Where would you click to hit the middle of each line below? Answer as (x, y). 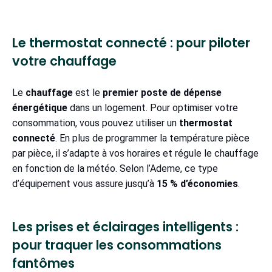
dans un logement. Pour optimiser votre (153, 108)
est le (88, 93)
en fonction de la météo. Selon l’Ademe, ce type (115, 169)
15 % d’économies (197, 184)
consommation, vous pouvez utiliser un (96, 123)
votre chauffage (66, 61)
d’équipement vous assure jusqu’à (84, 184)
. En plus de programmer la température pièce (152, 138)
